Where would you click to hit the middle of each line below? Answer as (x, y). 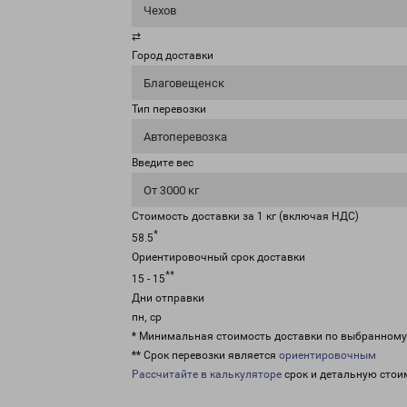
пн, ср (147, 317)
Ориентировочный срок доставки (218, 257)
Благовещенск (184, 83)
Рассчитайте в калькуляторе (207, 374)
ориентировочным (328, 355)
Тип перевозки (169, 109)
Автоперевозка (185, 137)
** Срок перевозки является (205, 355)
